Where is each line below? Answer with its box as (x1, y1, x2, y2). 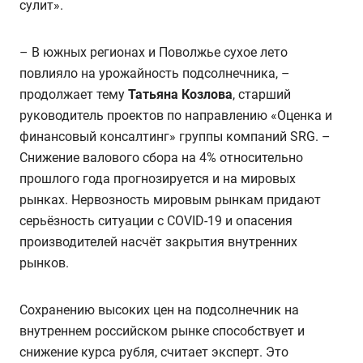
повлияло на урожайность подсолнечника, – (19, 65, 290, 81)
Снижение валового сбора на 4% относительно (19, 149, 303, 165)
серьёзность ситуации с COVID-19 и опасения (19, 212, 293, 228)
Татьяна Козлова (128, 86, 233, 102)
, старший (233, 86, 291, 102)
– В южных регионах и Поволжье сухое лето (19, 44, 288, 60)
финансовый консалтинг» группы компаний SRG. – (19, 128, 331, 144)
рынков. (19, 254, 69, 271)
